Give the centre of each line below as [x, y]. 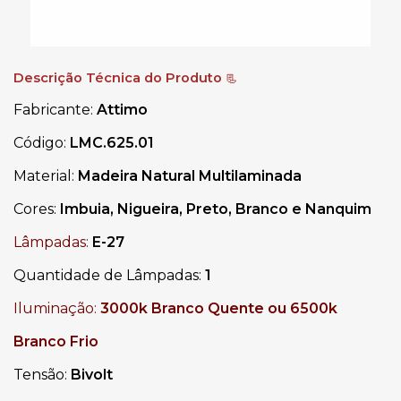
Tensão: [42, 375]
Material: [46, 176]
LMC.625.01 [112, 143]
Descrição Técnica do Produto [119, 78]
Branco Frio [56, 342]
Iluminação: [57, 309]
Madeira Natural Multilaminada [190, 176]
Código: [42, 143]
